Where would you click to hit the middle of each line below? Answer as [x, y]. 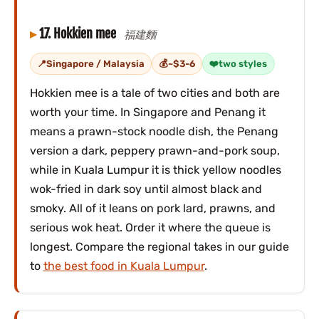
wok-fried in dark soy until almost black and [146, 189]
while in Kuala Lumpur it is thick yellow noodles [155, 170]
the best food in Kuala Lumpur [124, 266]
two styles [243, 63]
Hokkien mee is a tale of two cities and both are [155, 93]
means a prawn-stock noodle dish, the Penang [154, 132]
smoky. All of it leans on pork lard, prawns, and [152, 209]
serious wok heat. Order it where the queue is [150, 228]
